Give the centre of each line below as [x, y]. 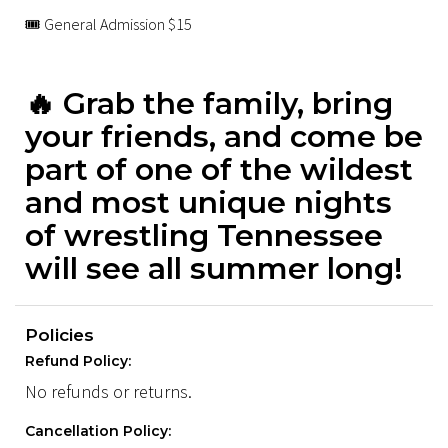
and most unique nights [208, 202]
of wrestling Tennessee [204, 235]
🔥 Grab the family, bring [209, 103]
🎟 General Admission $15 [108, 23]
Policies [59, 334]
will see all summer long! [214, 268]
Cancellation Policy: [98, 430]
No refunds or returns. [108, 391]
